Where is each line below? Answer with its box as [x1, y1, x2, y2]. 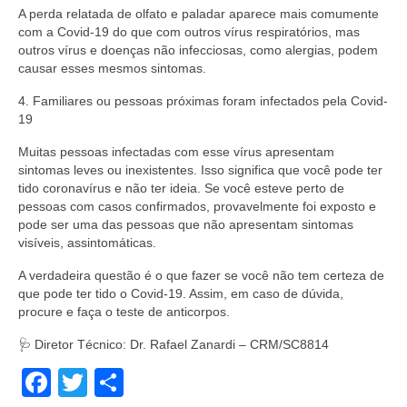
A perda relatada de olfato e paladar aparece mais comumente [18, 6, 379, 21]
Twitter [87, 366, 174, 399]
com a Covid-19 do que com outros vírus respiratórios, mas [18, 25, 360, 39]
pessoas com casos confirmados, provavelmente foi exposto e [18, 199, 376, 213]
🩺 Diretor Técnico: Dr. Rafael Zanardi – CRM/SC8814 [18, 337, 329, 352]
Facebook [51, 366, 180, 399]
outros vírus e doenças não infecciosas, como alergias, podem [18, 43, 378, 57]
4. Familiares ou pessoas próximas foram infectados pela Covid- [18, 94, 388, 108]
